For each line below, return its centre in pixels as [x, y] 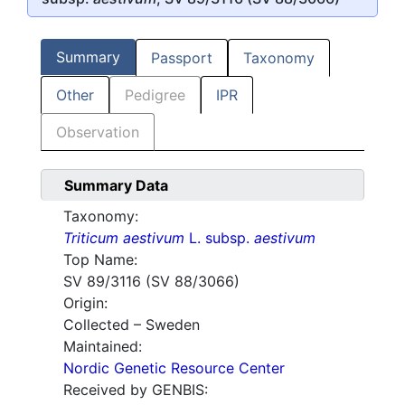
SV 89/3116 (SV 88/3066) [151, 282]
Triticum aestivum [124, 238]
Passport [182, 58]
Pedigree [155, 95]
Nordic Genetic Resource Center [174, 368]
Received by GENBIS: [136, 390]
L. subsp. [219, 238]
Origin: [85, 303]
